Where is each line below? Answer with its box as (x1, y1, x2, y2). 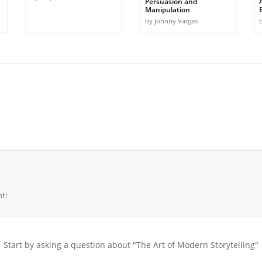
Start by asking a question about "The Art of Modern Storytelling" (4, 239, 258, 250)
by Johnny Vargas (145, 17, 198, 26)
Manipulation (145, 5, 190, 15)
